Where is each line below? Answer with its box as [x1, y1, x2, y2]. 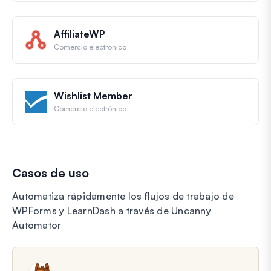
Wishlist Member [54, 89, 132, 102]
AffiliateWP [54, 27, 105, 40]
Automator [12, 218, 62, 231]
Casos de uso [12, 165, 89, 180]
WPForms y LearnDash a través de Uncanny [12, 204, 211, 217]
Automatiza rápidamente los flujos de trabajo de [12, 189, 234, 202]
